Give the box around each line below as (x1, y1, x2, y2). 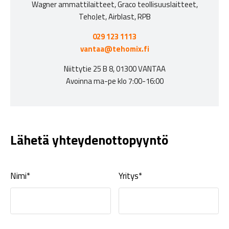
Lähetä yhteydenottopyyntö (10, 129, 168, 150)
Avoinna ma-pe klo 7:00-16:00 (65, 75, 164, 87)
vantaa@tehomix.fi (80, 42, 149, 55)
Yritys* (118, 169, 142, 183)
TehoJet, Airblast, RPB (78, 10, 151, 22)
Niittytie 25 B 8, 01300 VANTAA (63, 62, 166, 75)
